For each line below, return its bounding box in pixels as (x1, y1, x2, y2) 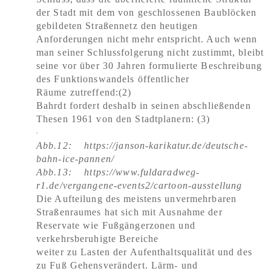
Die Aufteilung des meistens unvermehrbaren (36, 194, 237, 204)
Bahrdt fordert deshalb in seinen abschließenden (36, 100, 251, 111)
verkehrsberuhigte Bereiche (36, 233, 159, 244)
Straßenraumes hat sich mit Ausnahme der (36, 207, 223, 217)
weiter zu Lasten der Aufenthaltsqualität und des (36, 247, 252, 257)
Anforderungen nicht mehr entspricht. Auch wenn (36, 34, 258, 44)
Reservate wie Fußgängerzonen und (36, 220, 195, 230)
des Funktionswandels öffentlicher (36, 74, 189, 84)
